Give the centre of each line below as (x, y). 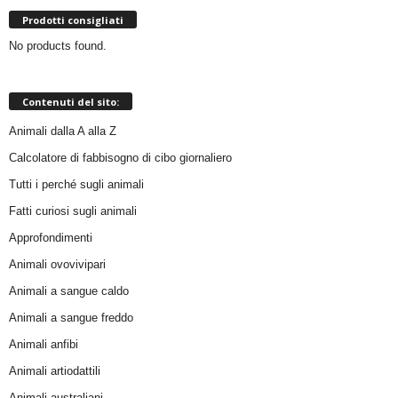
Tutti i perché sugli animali (76, 184)
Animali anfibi (44, 344)
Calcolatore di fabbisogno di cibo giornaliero (120, 157)
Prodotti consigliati (73, 20)
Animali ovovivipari (57, 264)
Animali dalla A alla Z (63, 131)
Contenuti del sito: (71, 101)
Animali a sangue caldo (69, 291)
